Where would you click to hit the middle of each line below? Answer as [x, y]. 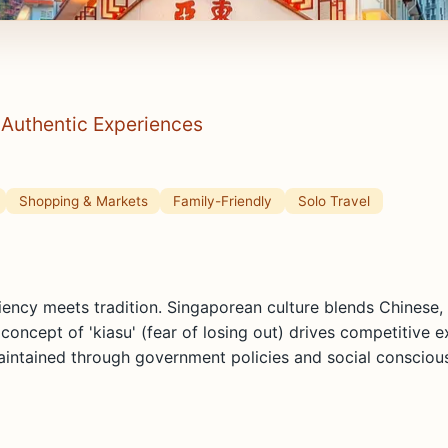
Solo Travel [333, 200]
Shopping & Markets [83, 200]
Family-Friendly [223, 200]
